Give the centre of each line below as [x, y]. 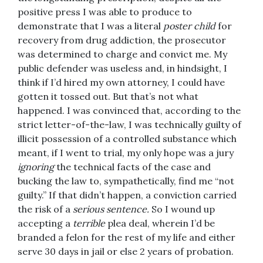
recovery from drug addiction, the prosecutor [122, 40]
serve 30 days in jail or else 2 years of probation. [126, 252]
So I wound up [183, 209]
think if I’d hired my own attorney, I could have [121, 82]
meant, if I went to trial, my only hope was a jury [126, 153]
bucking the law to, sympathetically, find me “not [126, 181]
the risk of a [45, 209]
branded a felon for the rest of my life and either [127, 237]
